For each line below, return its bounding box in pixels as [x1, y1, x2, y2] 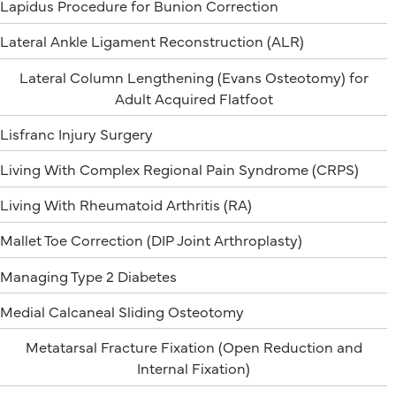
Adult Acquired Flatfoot [114, 87, 273, 108]
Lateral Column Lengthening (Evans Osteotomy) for [19, 65, 369, 87]
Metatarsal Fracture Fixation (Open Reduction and [25, 335, 362, 356]
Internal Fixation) [137, 356, 250, 377]
